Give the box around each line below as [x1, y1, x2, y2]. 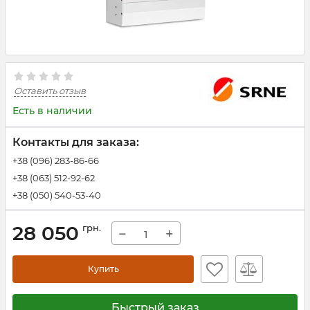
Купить [87, 264, 119, 274]
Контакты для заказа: [12, 136, 139, 149]
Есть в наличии [12, 104, 92, 117]
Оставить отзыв [14, 85, 86, 96]
